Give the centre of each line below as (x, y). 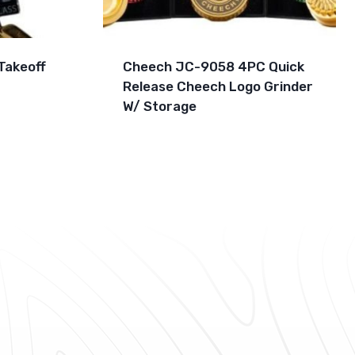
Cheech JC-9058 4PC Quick (213, 67)
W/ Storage (159, 107)
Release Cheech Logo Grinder (218, 87)
